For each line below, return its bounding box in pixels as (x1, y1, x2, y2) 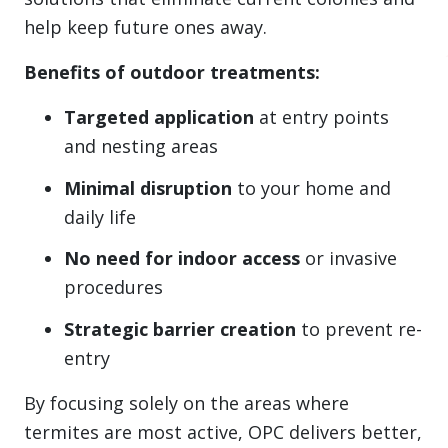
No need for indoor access (64, 246, 300, 271)
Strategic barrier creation (64, 317, 296, 342)
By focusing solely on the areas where (24, 391, 349, 416)
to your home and (232, 175, 391, 200)
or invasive (300, 246, 397, 271)
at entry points (254, 104, 389, 129)
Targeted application (64, 104, 254, 129)
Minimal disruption (64, 175, 232, 200)
